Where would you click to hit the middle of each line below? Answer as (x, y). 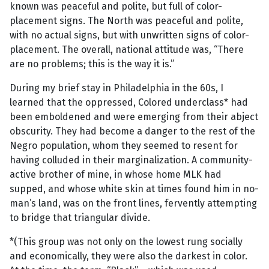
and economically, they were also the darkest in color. (128, 256)
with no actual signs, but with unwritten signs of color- (129, 35)
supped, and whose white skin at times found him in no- (134, 189)
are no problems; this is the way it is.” (92, 64)
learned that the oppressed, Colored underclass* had (129, 103)
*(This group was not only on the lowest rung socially (126, 242)
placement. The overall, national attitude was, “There (127, 50)
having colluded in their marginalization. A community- (131, 160)
